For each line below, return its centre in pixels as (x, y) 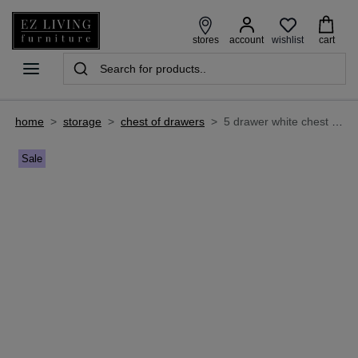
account (247, 40)
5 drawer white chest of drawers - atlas (278, 121)
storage (82, 121)
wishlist (288, 40)
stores (205, 40)
